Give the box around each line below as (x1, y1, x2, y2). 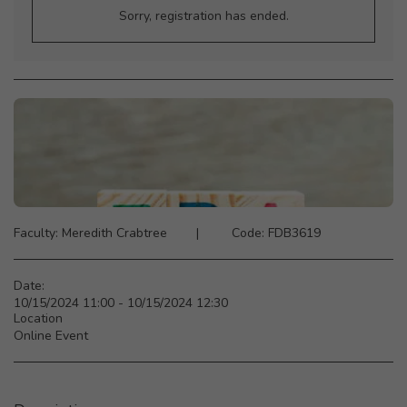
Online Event (14, 327, 88, 344)
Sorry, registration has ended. (118, 7, 289, 25)
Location (14, 310, 63, 327)
